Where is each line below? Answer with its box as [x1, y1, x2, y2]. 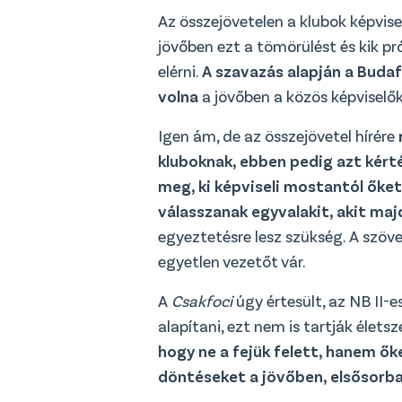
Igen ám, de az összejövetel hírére [158, 125, 398, 145]
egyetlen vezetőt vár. [158, 250, 306, 271]
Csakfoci [171, 290, 232, 310]
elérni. [158, 60, 202, 81]
